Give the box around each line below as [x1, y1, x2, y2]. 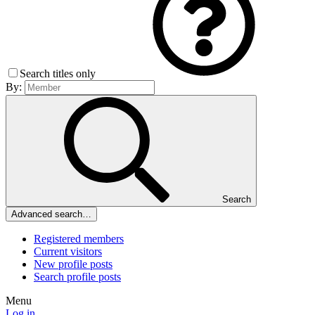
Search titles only [20, 67, 98, 80]
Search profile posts [34, 271, 121, 283]
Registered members [34, 233, 124, 245]
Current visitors [34, 245, 102, 258]
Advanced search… [11, 209, 91, 220]
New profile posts [34, 258, 112, 271]
